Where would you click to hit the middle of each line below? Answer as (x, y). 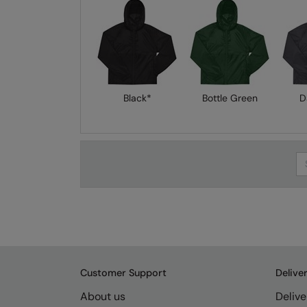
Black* (137, 98)
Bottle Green (230, 98)
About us (103, 297)
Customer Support (123, 273)
